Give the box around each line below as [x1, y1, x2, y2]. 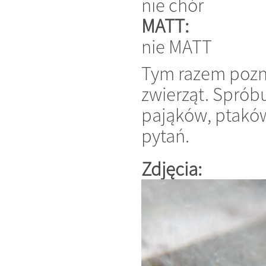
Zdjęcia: [141, 156, 205, 181]
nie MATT [141, 34, 212, 59]
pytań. [141, 123, 189, 148]
